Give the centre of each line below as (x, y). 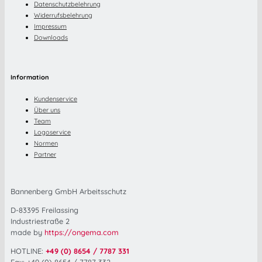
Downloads (51, 37)
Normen (46, 144)
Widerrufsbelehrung (63, 15)
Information (30, 77)
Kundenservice (56, 99)
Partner (45, 155)
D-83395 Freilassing (44, 210)
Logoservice (52, 132)
